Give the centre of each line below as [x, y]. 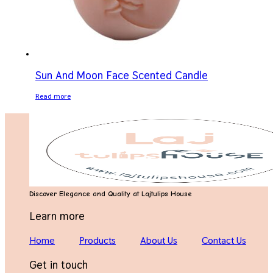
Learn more [57, 216]
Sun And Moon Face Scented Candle [122, 76]
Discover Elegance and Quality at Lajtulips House [111, 194]
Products [97, 241]
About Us [159, 241]
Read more [53, 97]
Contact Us [224, 241]
